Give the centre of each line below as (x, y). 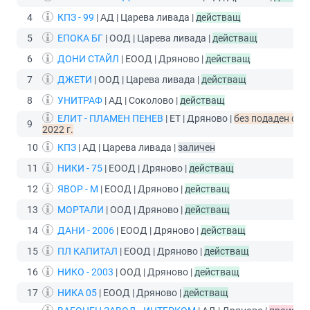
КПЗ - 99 (76, 17)
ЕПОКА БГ (80, 38)
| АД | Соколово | (141, 100)
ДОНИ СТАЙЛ (88, 58)
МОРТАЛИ (81, 209)
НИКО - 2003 (85, 272)
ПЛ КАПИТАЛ (88, 251)
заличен (197, 147)
